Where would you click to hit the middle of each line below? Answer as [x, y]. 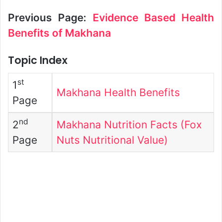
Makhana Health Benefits [118, 92]
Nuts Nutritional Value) [112, 140]
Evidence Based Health [153, 18]
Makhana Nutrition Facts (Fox [129, 124]
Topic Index [38, 60]
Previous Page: [50, 18]
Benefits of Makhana [59, 33]
